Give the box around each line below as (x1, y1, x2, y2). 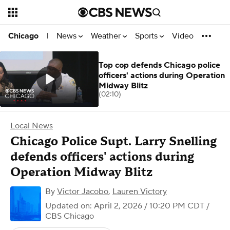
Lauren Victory (112, 186, 167, 197)
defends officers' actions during (10, 149, 194, 165)
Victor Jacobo (57, 186, 108, 197)
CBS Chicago (45, 211, 94, 221)
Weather (91, 30, 123, 41)
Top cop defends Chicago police (99, 60, 220, 70)
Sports (135, 30, 160, 41)
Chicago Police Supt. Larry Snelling (10, 133, 217, 149)
